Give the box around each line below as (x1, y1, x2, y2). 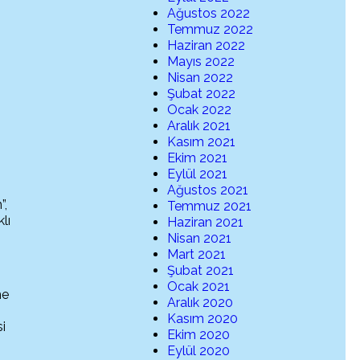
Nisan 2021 (167, 231, 232, 247)
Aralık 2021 (167, 118, 231, 134)
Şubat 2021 (167, 263, 235, 279)
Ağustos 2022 (167, 6, 251, 22)
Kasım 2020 (167, 311, 239, 327)
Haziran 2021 (167, 215, 244, 231)
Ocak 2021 (167, 279, 231, 295)
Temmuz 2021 (167, 198, 252, 215)
